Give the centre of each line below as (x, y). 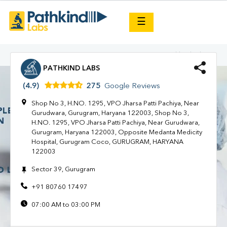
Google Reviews (132, 87)
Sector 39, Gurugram (63, 169)
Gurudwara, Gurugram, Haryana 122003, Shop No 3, (110, 113)
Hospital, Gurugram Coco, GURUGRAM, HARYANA (107, 142)
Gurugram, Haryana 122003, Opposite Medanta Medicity (117, 132)
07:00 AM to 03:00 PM (66, 205)
